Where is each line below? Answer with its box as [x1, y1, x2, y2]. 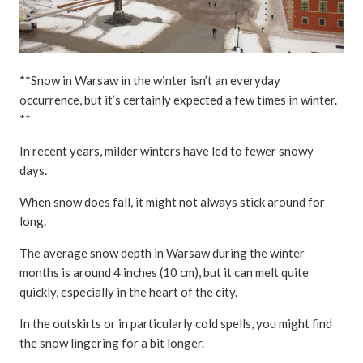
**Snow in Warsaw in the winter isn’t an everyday [19, 72, 280, 88]
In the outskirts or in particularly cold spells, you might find [19, 315, 332, 331]
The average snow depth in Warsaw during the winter [19, 245, 305, 260]
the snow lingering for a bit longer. [19, 335, 204, 350]
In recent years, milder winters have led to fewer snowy [19, 143, 314, 158]
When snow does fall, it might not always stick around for [19, 194, 325, 209]
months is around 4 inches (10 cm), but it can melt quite [19, 264, 309, 280]
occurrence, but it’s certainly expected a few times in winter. [19, 92, 337, 107]
